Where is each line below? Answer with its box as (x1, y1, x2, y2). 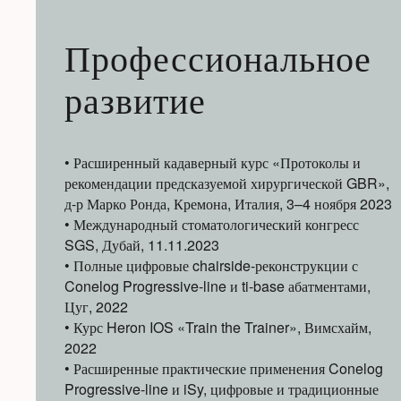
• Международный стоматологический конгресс (64, 214, 359, 235)
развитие (64, 85, 206, 123)
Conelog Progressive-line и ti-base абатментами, (64, 276, 371, 297)
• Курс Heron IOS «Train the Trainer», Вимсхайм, (64, 317, 371, 338)
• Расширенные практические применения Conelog (64, 358, 383, 380)
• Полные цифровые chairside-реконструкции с (64, 255, 358, 277)
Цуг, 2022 (64, 296, 128, 318)
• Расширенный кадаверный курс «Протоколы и (64, 152, 361, 174)
